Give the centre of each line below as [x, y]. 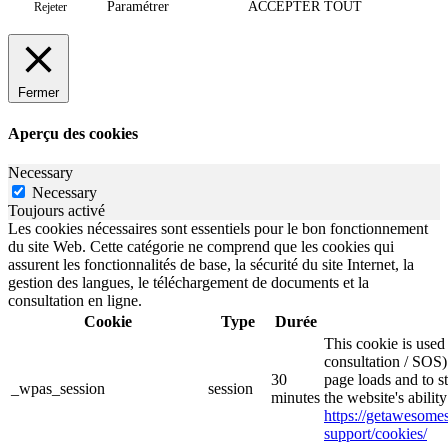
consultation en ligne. [75, 300]
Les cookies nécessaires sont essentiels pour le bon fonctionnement [218, 228]
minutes [295, 397]
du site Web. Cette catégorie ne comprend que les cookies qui [201, 246]
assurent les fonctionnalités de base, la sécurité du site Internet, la [211, 264]
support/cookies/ [375, 433]
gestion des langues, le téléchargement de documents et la [188, 282]
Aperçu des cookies [73, 133]
